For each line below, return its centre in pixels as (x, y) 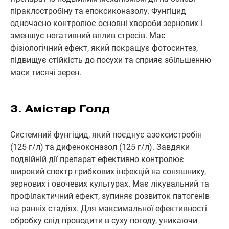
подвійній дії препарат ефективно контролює (97, 159)
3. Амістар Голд (60, 109)
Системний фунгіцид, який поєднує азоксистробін (106, 134)
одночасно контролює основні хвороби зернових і (106, 23)
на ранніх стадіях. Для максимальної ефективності (109, 208)
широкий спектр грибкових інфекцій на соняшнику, (108, 171)
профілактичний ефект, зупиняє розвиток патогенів (110, 196)
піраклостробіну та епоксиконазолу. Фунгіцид (98, 11)
